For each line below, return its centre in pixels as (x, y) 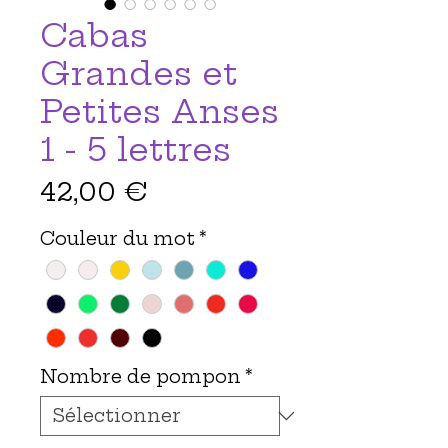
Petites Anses (159, 110)
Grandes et (138, 72)
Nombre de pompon (140, 376)
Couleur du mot (117, 238)
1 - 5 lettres (135, 148)
